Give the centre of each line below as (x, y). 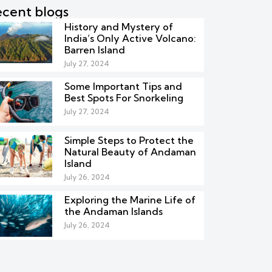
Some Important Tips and (123, 86)
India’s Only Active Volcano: (130, 38)
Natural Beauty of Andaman (130, 152)
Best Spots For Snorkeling (124, 98)
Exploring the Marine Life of (130, 200)
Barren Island (94, 50)
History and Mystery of (118, 27)
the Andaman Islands (113, 212)
